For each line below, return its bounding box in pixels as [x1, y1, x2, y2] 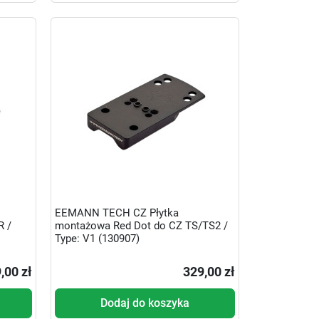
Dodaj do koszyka [100, 296, 189, 310]
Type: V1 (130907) [54, 231, 140, 245]
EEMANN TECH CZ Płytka [54, 206, 179, 219]
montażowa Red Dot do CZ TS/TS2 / [54, 219, 228, 232]
